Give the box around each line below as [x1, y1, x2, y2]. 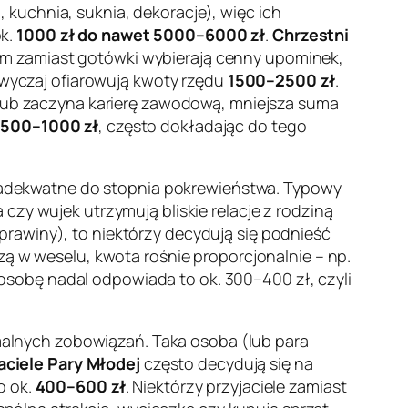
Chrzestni [272, 24, 350, 46]
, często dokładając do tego [98, 115, 307, 138]
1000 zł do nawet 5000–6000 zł [16, 24, 266, 46]
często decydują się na [139, 352, 313, 375]
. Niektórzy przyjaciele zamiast [125, 375, 347, 398]
